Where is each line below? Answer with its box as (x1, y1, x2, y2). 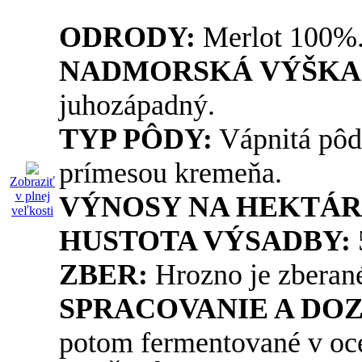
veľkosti (11, 203, 53, 217)
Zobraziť (10, 174, 55, 188)
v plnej (15, 188, 50, 203)
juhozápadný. (59, 88, 215, 121)
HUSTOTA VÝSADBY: (59, 224, 351, 257)
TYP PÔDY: (59, 122, 213, 155)
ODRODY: (59, 20, 196, 53)
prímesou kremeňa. (59, 156, 282, 189)
